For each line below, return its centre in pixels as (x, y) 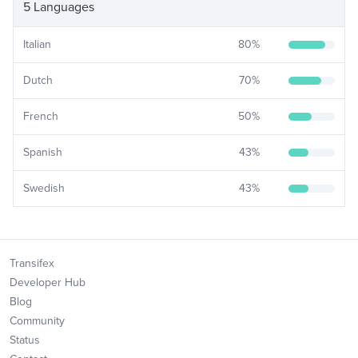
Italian (37, 44)
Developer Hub (48, 282)
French (41, 116)
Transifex (32, 263)
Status (25, 340)
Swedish (44, 188)
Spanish (43, 152)
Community (37, 321)
